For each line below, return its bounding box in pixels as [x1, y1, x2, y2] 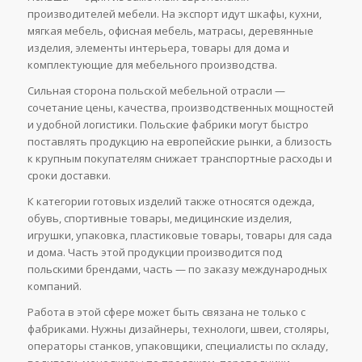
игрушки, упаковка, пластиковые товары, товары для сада [27, 227, 332, 242]
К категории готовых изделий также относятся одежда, [27, 193, 314, 208]
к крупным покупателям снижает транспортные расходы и [27, 150, 332, 166]
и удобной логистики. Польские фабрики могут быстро [27, 116, 309, 132]
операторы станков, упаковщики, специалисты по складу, [27, 338, 328, 353]
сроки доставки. [27, 167, 111, 183]
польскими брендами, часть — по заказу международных [27, 261, 327, 276]
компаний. [27, 278, 82, 293]
